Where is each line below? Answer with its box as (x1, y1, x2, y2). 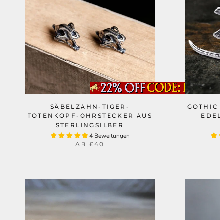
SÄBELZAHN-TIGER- (50, 103, 130, 110)
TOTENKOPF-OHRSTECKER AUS (27, 112, 153, 119)
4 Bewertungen (89, 132, 130, 139)
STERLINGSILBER (55, 121, 124, 129)
